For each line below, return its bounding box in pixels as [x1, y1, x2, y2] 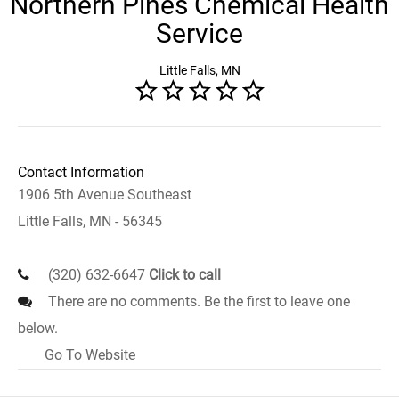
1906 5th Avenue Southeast [18, 186, 191, 203]
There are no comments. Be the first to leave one [45, 293, 350, 310]
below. [18, 320, 58, 337]
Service [156, 18, 243, 49]
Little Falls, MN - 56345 [18, 213, 162, 230]
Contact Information [18, 164, 144, 181]
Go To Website [45, 346, 135, 363]
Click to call [149, 266, 221, 283]
